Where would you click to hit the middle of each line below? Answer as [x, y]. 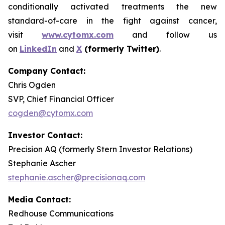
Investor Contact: [45, 135]
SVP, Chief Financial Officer [61, 99]
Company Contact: [47, 71]
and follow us [165, 35]
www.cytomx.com [78, 35]
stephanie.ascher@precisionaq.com [77, 177]
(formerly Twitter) [121, 49]
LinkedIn [38, 49]
